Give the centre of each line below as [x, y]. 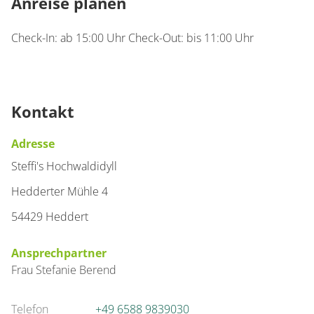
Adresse [33, 144]
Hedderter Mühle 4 [60, 191]
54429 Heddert [50, 217]
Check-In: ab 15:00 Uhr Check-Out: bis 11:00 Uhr [132, 38]
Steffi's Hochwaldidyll [64, 166]
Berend [98, 270]
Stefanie [57, 270]
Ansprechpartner [59, 253]
